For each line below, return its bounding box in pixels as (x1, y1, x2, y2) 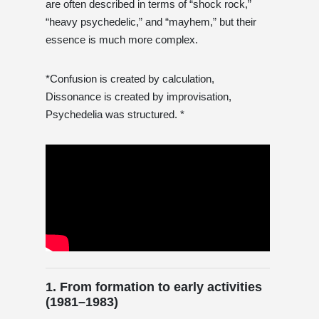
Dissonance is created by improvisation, (46, 90, 231, 103)
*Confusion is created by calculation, (46, 72, 214, 85)
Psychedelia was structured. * (46, 108, 184, 120)
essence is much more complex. (46, 33, 198, 46)
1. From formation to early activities (46, 279, 262, 294)
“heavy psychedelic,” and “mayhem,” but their (46, 15, 256, 28)
